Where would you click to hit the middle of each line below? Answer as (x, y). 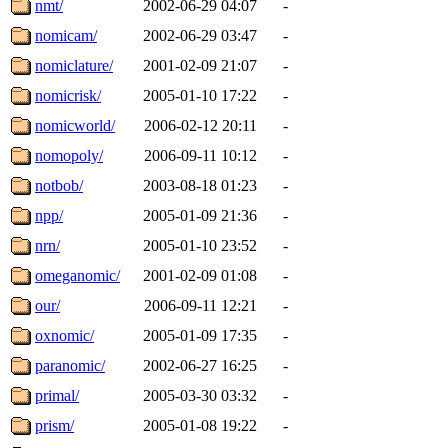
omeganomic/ (77, 275)
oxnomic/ (64, 335)
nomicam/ (66, 35)
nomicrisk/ (68, 95)
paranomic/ (70, 365)
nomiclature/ (74, 65)
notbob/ (59, 185)
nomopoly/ (69, 155)
